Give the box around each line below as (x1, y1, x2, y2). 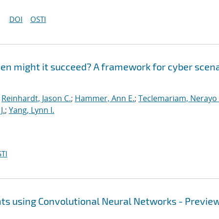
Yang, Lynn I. (9, 105, 54, 115)
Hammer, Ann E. (75, 93, 134, 104)
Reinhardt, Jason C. (1, 93, 71, 104)
